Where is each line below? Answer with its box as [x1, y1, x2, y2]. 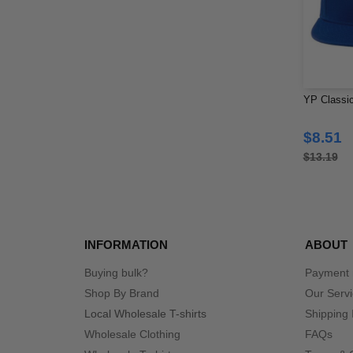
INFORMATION [84, 238, 168, 251]
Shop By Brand [84, 287, 159, 299]
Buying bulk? [84, 266, 148, 279]
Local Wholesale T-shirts [84, 307, 206, 320]
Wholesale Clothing [84, 328, 180, 340]
